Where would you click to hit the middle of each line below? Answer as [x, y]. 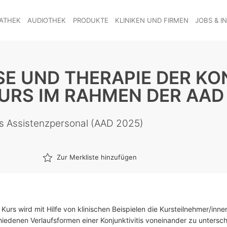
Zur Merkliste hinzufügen [97, 157]
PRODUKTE [90, 20]
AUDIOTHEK [47, 20]
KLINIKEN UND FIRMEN [152, 20]
